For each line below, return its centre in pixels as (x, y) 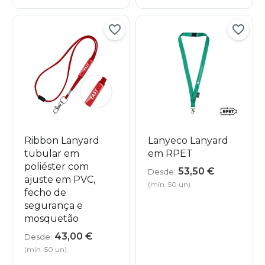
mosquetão (51, 219)
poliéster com (56, 167)
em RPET (170, 154)
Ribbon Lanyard (62, 141)
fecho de (45, 193)
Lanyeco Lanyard (188, 141)
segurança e (54, 206)
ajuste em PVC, (60, 180)
